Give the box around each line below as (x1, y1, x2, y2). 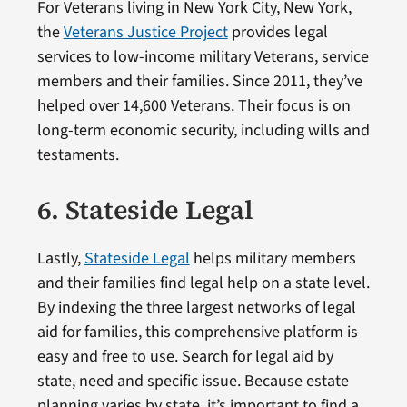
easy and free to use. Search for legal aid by (36, 345, 333, 369)
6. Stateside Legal (36, 192, 253, 229)
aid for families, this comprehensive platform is (36, 321, 358, 344)
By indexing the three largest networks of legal (36, 296, 356, 320)
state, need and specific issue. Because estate (36, 370, 349, 393)
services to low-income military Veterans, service (36, 45, 369, 69)
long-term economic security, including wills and (36, 119, 370, 143)
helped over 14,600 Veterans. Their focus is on (36, 94, 351, 118)
